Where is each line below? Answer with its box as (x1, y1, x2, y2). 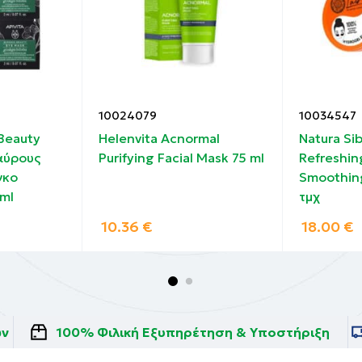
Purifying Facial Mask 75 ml (99, 149, 264, 166)
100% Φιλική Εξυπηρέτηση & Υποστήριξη (57, 323, 330, 340)
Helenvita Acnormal (99, 129, 220, 146)
